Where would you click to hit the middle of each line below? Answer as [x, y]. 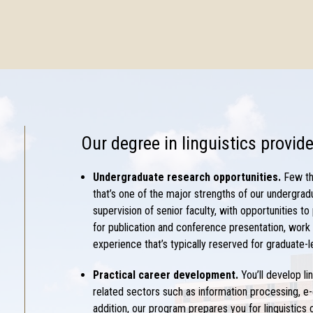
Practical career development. [166, 275]
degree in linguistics [183, 144]
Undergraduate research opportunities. [187, 177]
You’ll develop [271, 275]
